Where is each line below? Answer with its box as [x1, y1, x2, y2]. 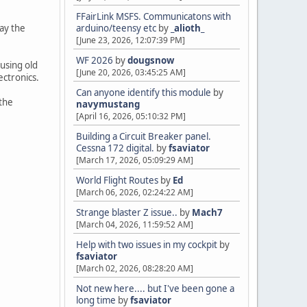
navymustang [76, 98, 140, 110]
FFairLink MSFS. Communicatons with [76, 10, 231, 23]
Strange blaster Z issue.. [76, 206, 177, 219]
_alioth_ [171, 22, 204, 34]
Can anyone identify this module [76, 86, 211, 99]
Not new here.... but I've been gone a [76, 282, 234, 295]
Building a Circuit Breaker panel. [76, 130, 211, 143]
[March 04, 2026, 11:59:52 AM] [76, 219, 193, 230]
